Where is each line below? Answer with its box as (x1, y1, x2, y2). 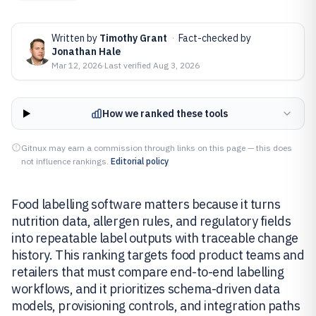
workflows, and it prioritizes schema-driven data (11, 281, 280, 297)
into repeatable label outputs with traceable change (11, 230, 299, 246)
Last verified (104, 60, 153, 71)
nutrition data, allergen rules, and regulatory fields (11, 213, 291, 229)
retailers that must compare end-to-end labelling (11, 264, 284, 280)
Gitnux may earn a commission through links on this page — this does (21, 142, 292, 153)
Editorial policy (111, 156, 169, 166)
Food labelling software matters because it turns (11, 196, 281, 212)
